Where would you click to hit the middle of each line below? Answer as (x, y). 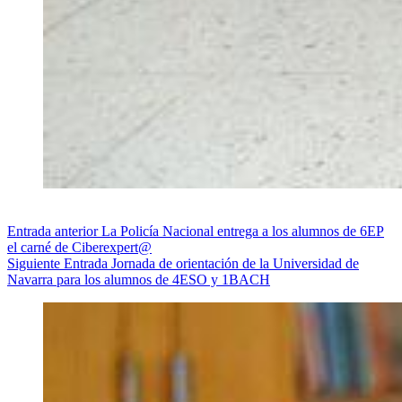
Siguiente (35, 263)
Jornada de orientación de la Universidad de (235, 263)
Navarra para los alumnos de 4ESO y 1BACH (139, 279)
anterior (76, 231)
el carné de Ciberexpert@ (79, 247)
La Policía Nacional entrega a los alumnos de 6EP (243, 231)
